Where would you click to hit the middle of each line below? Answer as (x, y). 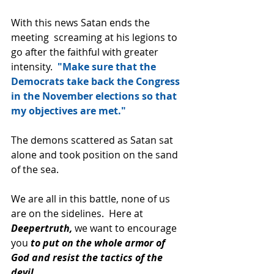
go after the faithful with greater (86, 52)
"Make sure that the (108, 66)
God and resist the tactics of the (88, 257)
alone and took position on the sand (96, 154)
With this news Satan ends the (82, 22)
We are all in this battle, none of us (92, 198)
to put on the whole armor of (99, 243)
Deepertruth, (43, 228)
